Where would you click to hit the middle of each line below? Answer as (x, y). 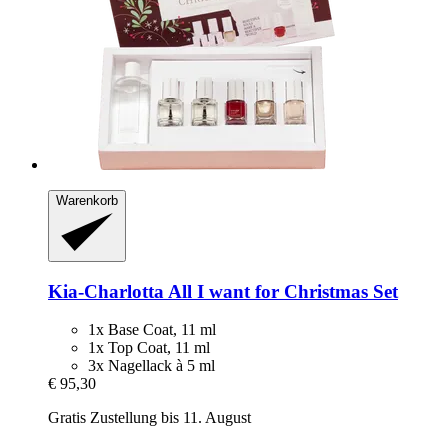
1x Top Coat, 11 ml (149, 348)
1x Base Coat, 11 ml (152, 330)
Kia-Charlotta (106, 291)
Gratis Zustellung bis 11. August (149, 418)
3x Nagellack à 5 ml (151, 366)
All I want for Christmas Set (281, 291)
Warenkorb (87, 200)
